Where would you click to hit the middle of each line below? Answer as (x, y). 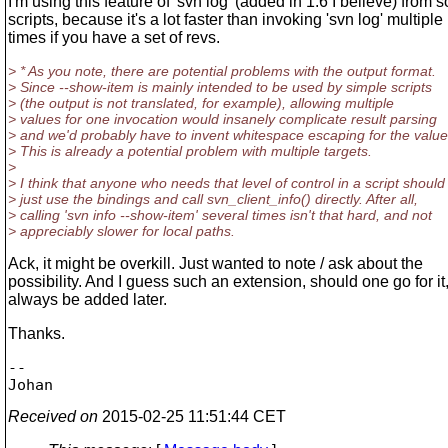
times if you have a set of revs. (114, 37)
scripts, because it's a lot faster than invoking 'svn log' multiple (225, 19)
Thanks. (36, 333)
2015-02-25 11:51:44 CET (192, 416)
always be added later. (87, 299)
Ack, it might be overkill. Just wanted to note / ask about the (215, 263)
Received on (53, 416)
